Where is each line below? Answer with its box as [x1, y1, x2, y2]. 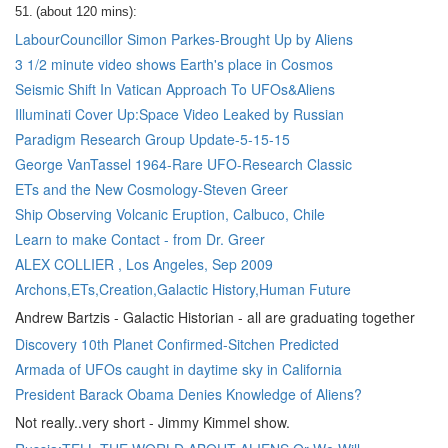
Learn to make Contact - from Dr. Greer [15, 229, 265, 249]
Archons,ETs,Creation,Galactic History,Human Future [15, 279, 351, 299]
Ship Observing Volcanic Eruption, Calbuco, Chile [15, 204, 325, 224]
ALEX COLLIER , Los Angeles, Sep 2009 [15, 254, 273, 274]
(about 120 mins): [36, 4, 141, 19]
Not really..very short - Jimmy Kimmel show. [15, 412, 290, 432]
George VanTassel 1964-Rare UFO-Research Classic [15, 154, 352, 174]
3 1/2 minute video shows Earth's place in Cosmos [15, 54, 333, 74]
